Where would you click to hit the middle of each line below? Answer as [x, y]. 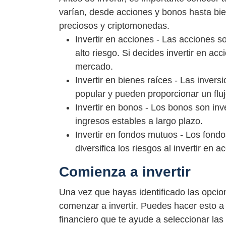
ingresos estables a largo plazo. [139, 121]
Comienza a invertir [125, 172]
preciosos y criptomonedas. [114, 25]
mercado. [94, 66]
